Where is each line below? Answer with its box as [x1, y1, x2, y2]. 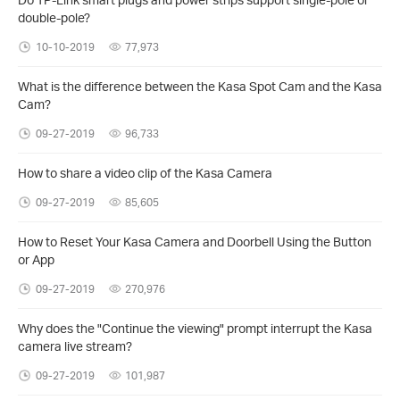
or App [18, 251, 54, 267]
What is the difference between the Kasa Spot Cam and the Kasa [18, 78, 382, 94]
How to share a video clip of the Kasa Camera [18, 164, 272, 180]
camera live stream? [18, 337, 132, 354]
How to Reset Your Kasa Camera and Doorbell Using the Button [18, 233, 371, 249]
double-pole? [18, 9, 90, 25]
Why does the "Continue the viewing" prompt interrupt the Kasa [18, 320, 372, 336]
